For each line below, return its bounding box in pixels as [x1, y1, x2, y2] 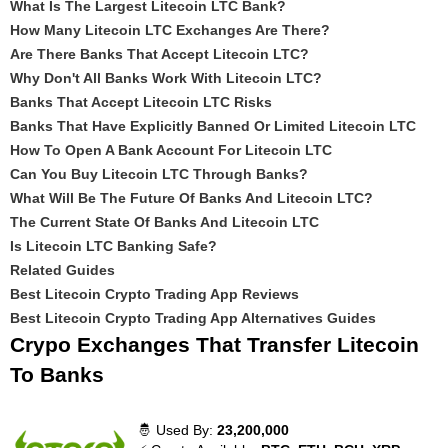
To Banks [10, 363, 104, 386]
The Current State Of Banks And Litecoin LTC [10, 214, 319, 230]
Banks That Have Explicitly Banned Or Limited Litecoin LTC [10, 118, 416, 134]
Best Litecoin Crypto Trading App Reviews [10, 286, 299, 302]
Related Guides [10, 262, 115, 278]
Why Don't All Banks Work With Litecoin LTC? [10, 70, 322, 86]
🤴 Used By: [138, 422, 218, 438]
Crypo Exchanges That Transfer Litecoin [10, 333, 419, 356]
